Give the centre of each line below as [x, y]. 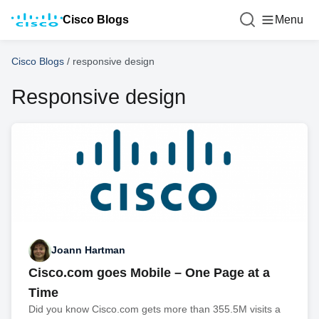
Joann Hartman [88, 250]
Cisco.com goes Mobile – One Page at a [149, 272]
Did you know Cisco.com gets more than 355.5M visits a [155, 309]
